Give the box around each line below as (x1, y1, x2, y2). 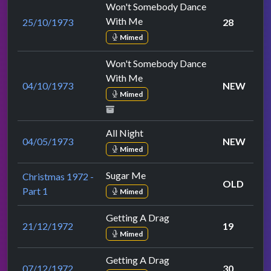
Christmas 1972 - (22, 171, 94, 183)
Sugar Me (106, 169, 146, 181)
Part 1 (22, 185, 48, 197)
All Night (106, 127, 143, 139)
